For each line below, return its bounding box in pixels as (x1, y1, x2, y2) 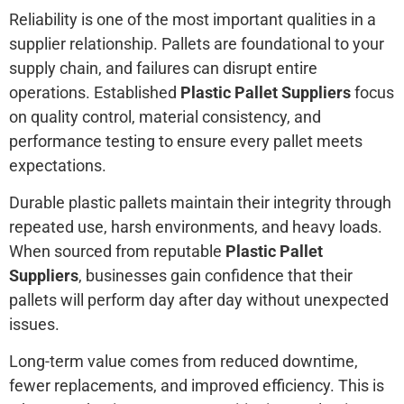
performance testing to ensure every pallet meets (9, 131, 363, 151)
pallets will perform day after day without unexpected (9, 290, 389, 310)
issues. (9, 315, 60, 335)
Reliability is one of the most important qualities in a (9, 9, 376, 29)
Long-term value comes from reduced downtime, (9, 352, 358, 372)
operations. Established (9, 82, 180, 102)
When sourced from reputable (9, 242, 225, 262)
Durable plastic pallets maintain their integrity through (9, 193, 391, 213)
